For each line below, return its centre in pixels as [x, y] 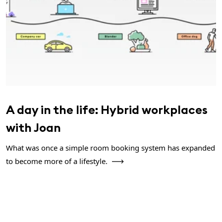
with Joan [33, 127]
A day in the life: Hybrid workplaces [107, 109]
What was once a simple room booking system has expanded [111, 147]
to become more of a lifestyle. [58, 161]
